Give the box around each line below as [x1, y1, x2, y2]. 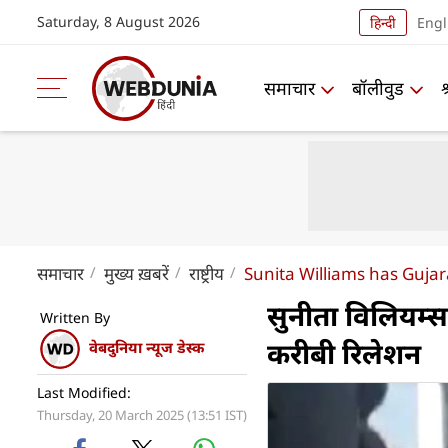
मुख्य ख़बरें [104, 262, 169, 285]
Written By [40, 308, 110, 327]
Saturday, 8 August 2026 [37, 12, 200, 31]
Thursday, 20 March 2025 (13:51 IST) [37, 406, 247, 424]
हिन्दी [369, 12, 396, 32]
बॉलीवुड [352, 75, 404, 100]
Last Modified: [37, 383, 131, 402]
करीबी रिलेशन [267, 334, 421, 372]
